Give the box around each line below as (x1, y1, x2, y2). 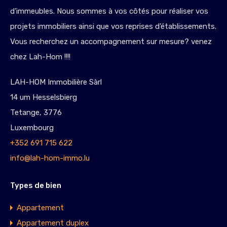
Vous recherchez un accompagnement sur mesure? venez (10, 37, 212, 46)
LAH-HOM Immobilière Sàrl (10, 78, 102, 87)
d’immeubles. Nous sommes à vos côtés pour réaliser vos (10, 7, 208, 16)
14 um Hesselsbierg (10, 93, 77, 102)
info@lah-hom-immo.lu (10, 154, 90, 163)
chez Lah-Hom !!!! (10, 52, 70, 61)
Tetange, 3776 (10, 108, 62, 117)
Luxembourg (10, 123, 54, 132)
